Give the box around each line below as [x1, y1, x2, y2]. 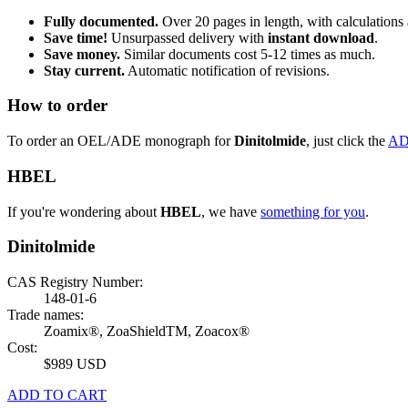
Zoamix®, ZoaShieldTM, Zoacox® [44, 322, 250, 339]
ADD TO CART [7, 386, 107, 403]
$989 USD [44, 355, 107, 372]
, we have [201, 203, 260, 219]
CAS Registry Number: [7, 273, 143, 290]
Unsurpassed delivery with [107, 29, 268, 46]
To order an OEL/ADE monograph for [7, 133, 234, 149]
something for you [260, 203, 365, 219]
